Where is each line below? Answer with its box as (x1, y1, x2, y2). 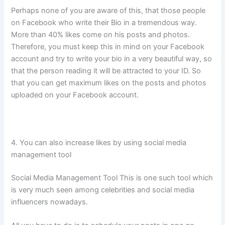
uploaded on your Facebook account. (11, 90, 139, 100)
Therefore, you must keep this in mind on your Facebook (11, 42, 205, 52)
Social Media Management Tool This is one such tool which (11, 173, 213, 182)
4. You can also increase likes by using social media (11, 138, 187, 147)
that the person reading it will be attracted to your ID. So (11, 66, 201, 76)
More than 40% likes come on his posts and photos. (11, 30, 190, 40)
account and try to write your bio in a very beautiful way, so (11, 54, 212, 64)
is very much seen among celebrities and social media (11, 185, 195, 194)
